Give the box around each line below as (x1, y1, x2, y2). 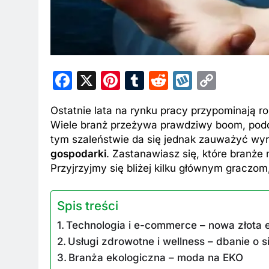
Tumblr (144, 68, 208, 92)
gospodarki (50, 147, 106, 160)
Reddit (168, 68, 227, 92)
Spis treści (57, 198, 118, 214)
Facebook (72, 68, 162, 92)
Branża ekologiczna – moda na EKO (68, 252, 244, 264)
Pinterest (120, 68, 200, 92)
